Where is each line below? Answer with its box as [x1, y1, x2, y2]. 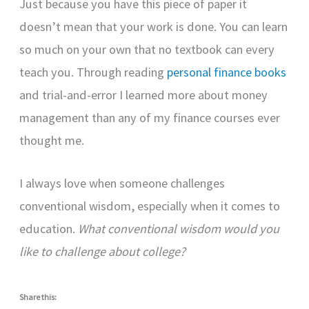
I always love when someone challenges [19, 175, 226, 192]
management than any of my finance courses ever [19, 110, 281, 126]
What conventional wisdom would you [78, 221, 280, 237]
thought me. [19, 132, 85, 149]
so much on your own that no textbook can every [19, 41, 275, 58]
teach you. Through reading [19, 64, 168, 81]
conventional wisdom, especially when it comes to [19, 198, 281, 215]
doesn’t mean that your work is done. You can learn [19, 19, 288, 35]
